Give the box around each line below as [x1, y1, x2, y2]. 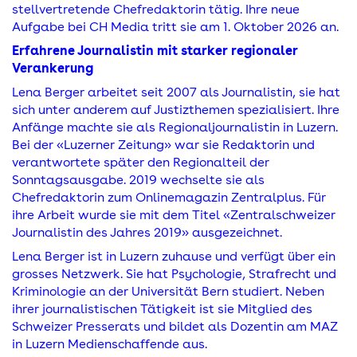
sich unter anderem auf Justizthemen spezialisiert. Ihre [12, 102, 339, 117]
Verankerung [12, 61, 93, 76]
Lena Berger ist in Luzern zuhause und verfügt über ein [12, 249, 335, 264]
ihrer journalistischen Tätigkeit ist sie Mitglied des [12, 301, 312, 316]
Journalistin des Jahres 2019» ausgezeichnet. [12, 225, 282, 240]
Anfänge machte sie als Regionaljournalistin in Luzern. [12, 120, 338, 135]
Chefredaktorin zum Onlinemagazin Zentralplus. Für [12, 190, 326, 205]
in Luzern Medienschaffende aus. [12, 336, 207, 351]
